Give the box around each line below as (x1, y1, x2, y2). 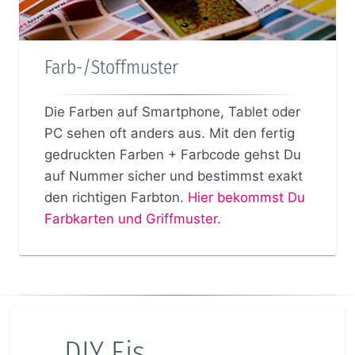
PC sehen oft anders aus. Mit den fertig (44, 124, 295, 141)
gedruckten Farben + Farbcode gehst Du (44, 146, 301, 162)
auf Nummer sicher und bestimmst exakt (44, 167, 303, 184)
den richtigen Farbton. (44, 189, 184, 205)
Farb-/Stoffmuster (44, 56, 178, 78)
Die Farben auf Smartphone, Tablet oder (44, 103, 300, 120)
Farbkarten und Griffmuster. (44, 210, 221, 227)
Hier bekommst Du (188, 189, 305, 205)
